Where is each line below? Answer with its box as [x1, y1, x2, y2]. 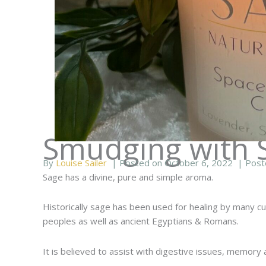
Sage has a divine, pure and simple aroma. [43, 171, 213, 183]
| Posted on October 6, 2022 [107, 157, 233, 169]
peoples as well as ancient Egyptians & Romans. [43, 215, 239, 227]
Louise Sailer [56, 157, 107, 169]
